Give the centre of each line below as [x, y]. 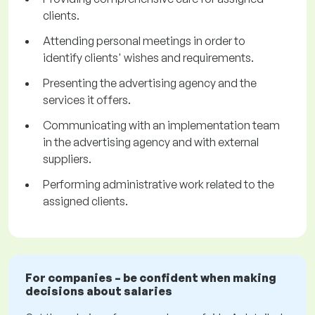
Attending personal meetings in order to [144, 41]
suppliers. [67, 159]
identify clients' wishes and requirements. [148, 58]
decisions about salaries [99, 291]
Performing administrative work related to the [159, 185]
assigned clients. [85, 201]
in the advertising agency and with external [151, 142]
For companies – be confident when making [151, 278]
